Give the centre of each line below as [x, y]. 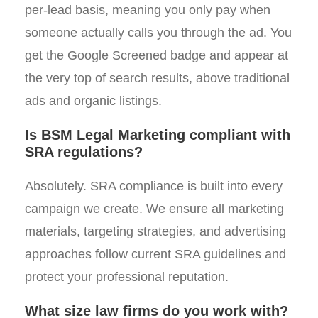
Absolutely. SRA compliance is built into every [154, 186]
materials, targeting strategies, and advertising [155, 231]
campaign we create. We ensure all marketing [154, 209]
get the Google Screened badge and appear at [157, 55]
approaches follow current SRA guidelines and [155, 254]
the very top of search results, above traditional [157, 78]
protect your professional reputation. [127, 277]
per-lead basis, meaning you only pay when [148, 10]
